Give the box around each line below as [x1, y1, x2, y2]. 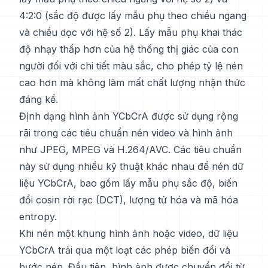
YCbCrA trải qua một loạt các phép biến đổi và [19, 244, 230, 256]
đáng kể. [19, 93, 58, 105]
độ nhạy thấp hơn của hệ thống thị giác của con [19, 43, 239, 55]
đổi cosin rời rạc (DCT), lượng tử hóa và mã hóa [19, 194, 238, 206]
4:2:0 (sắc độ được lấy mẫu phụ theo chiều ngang [19, 10, 246, 22]
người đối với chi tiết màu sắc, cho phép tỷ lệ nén [19, 60, 243, 72]
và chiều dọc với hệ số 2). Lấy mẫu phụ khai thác [19, 26, 242, 38]
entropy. [19, 211, 57, 223]
